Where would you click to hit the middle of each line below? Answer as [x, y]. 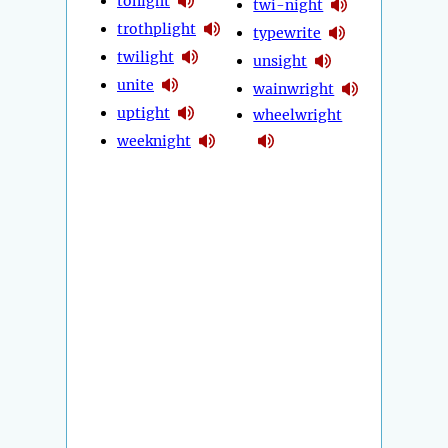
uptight [143, 112]
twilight [145, 56]
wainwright [294, 88]
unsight [280, 60]
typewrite [287, 32]
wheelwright [298, 115]
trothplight [156, 28]
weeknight [154, 140]
